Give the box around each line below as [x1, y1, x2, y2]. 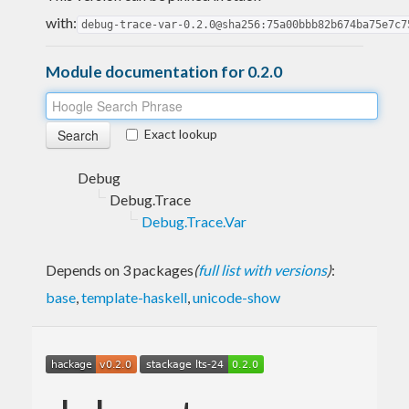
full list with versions [198, 260, 327, 278]
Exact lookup [144, 125, 217, 142]
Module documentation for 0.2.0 [46, 61, 282, 81]
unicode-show [193, 288, 280, 306]
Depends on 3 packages [46, 260, 194, 278]
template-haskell [81, 288, 187, 306]
